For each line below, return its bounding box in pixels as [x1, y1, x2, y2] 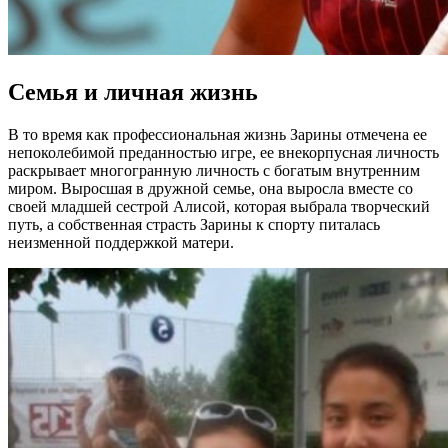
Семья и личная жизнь [8, 79, 258, 106]
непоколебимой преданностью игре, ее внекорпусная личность [8, 144, 439, 162]
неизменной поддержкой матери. [8, 234, 234, 252]
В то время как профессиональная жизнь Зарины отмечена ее [8, 126, 427, 144]
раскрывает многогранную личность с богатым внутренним [8, 162, 420, 180]
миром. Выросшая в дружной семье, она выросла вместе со [8, 180, 413, 198]
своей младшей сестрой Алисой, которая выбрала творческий [8, 198, 430, 216]
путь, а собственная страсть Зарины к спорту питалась [8, 216, 380, 234]
